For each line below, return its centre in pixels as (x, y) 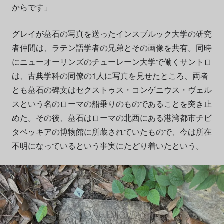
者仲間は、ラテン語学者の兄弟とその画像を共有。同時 (112, 47)
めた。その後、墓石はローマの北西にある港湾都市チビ (112, 117)
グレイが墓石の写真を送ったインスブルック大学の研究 (112, 33)
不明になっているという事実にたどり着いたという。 (108, 145)
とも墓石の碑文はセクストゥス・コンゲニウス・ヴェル (112, 89)
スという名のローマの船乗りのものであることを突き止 (112, 103)
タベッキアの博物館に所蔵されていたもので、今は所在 (112, 131)
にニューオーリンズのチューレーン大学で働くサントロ (112, 61)
